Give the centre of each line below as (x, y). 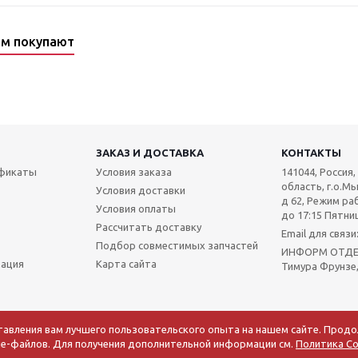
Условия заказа (133, 171)
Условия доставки (140, 190)
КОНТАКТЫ (311, 152)
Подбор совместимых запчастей (177, 245)
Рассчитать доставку (148, 227)
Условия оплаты (135, 208)
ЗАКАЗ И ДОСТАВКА (149, 152)
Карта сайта (126, 263)
